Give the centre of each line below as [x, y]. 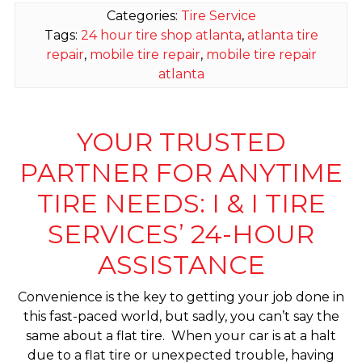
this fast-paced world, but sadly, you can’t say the [181, 317]
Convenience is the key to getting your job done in [181, 297]
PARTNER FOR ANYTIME [181, 172]
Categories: [143, 15]
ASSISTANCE [181, 264]
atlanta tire [282, 35]
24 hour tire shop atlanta [161, 35]
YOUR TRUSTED [181, 141]
